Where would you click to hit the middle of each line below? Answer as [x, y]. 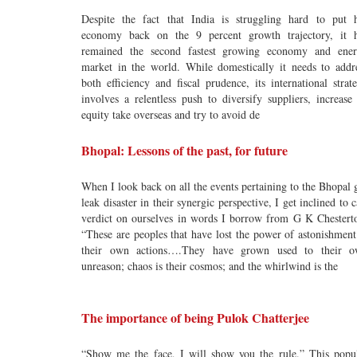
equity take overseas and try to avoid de [171, 114]
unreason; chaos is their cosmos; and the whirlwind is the [210, 266]
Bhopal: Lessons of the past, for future [184, 150]
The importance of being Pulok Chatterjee [195, 318]
